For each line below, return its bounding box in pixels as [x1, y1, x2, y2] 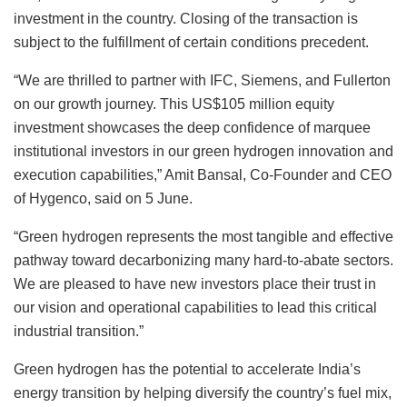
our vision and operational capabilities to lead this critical [14, 299, 377, 315]
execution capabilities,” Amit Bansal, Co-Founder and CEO [14, 166, 392, 183]
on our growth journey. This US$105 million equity [14, 95, 334, 112]
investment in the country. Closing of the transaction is [14, 10, 358, 26]
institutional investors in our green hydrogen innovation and [14, 143, 393, 159]
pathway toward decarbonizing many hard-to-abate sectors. [14, 252, 393, 268]
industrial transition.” [14, 323, 144, 339]
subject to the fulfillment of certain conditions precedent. [14, 34, 369, 50]
